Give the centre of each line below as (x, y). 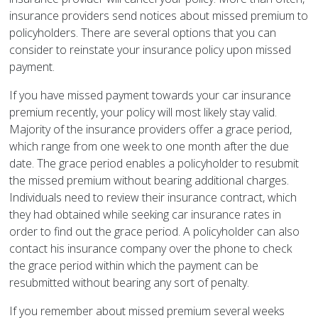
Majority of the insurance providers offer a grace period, (151, 130)
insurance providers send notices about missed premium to (159, 16)
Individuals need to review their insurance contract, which (153, 198)
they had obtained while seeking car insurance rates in (146, 215)
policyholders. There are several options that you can (143, 33)
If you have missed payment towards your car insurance (150, 95)
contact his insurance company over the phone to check (151, 249)
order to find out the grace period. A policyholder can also (155, 232)
